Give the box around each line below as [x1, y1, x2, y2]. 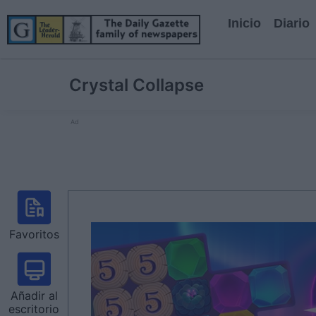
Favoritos [8, 227, 59, 241]
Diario [273, 16, 310, 30]
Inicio [227, 16, 261, 30]
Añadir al [10, 288, 58, 303]
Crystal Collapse [69, 75, 204, 95]
